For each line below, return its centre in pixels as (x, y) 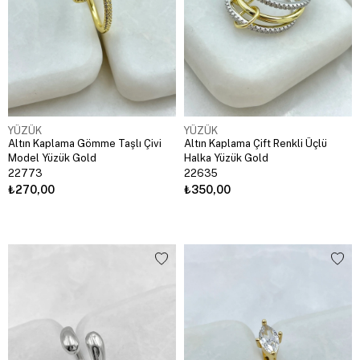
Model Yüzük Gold (52, 158)
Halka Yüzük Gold (226, 158)
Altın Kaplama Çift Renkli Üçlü (256, 144)
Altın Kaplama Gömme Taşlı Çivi (85, 144)
